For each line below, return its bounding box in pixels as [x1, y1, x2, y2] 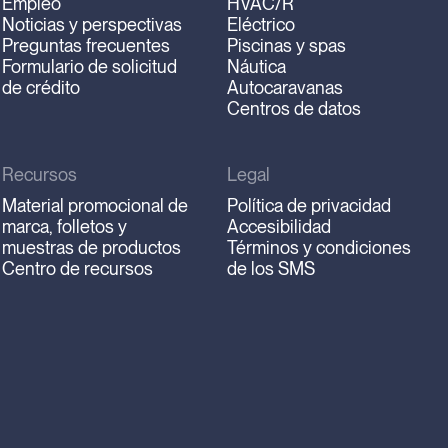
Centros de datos [227, 98, 362, 120]
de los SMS [227, 257, 316, 279]
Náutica [227, 56, 287, 78]
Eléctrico [227, 14, 296, 36]
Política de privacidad [227, 194, 392, 216]
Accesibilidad [227, 215, 332, 237]
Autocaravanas [227, 77, 344, 99]
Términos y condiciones [227, 236, 412, 258]
